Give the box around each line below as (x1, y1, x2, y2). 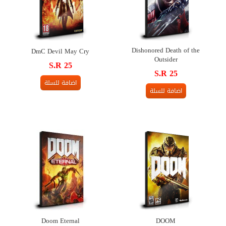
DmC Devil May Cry (31, 44, 89, 58)
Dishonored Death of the (132, 43, 200, 56)
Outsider (154, 52, 178, 66)
